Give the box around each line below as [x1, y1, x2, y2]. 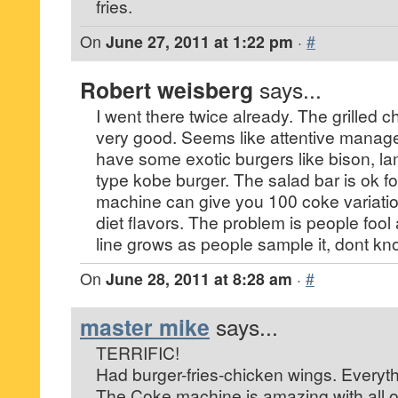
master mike [80, 311, 210, 343]
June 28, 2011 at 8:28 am [106, 267, 292, 290]
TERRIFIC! [96, 340, 179, 364]
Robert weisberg [80, 74, 253, 106]
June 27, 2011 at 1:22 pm [106, 30, 293, 52]
